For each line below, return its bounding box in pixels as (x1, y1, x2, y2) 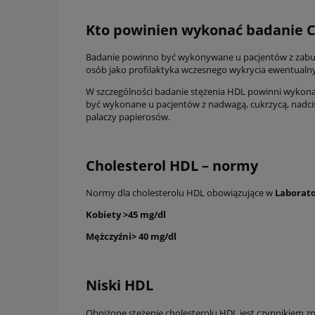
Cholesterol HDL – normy (86, 156, 258, 176)
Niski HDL (86, 276, 153, 295)
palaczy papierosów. (86, 110, 170, 123)
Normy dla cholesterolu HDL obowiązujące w (86, 186, 275, 200)
